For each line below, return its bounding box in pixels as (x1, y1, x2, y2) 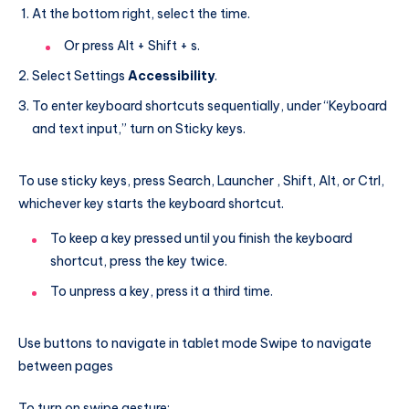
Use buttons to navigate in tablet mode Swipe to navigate (18, 334, 372, 351)
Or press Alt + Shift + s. (64, 37, 200, 54)
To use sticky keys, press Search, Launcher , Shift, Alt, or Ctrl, (18, 172, 384, 189)
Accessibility (128, 67, 215, 84)
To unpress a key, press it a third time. (50, 282, 273, 299)
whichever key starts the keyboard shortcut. (18, 194, 284, 212)
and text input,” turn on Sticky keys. (32, 120, 246, 137)
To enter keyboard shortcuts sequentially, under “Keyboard (32, 97, 387, 114)
